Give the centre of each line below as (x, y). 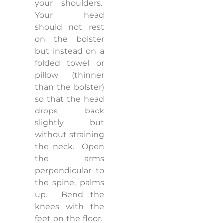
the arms (69, 159)
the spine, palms (69, 183)
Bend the (82, 195)
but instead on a (69, 51)
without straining (69, 135)
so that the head (69, 99)
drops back (69, 111)
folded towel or (69, 63)
